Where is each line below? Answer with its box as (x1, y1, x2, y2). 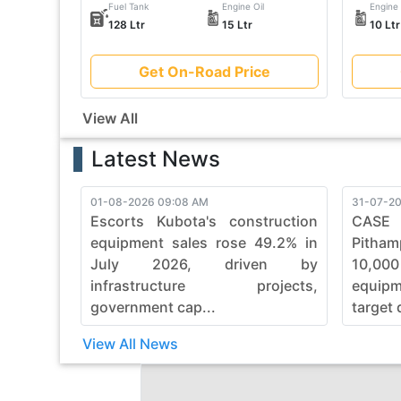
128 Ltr (108, 17, 146, 31)
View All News (82, 334, 179, 353)
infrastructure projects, (90, 276, 319, 294)
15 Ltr (222, 17, 253, 31)
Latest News (91, 145, 221, 172)
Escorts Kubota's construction (90, 211, 319, 230)
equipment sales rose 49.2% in (90, 233, 319, 252)
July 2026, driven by (90, 254, 319, 273)
